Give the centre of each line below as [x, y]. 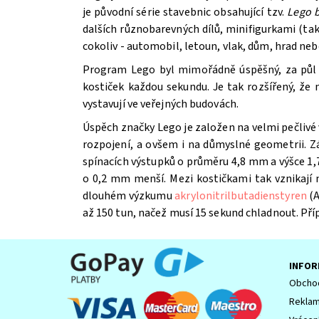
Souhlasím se [140, 143]
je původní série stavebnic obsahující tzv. [185, 12]
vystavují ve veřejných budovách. [160, 104]
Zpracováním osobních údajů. [231, 143]
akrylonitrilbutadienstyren [241, 195]
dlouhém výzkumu [129, 195]
